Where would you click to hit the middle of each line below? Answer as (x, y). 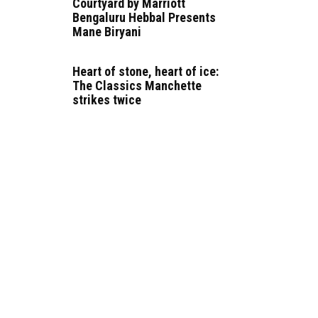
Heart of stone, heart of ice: (146, 72)
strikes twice (107, 100)
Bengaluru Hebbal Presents (144, 18)
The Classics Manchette (137, 86)
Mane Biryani (107, 32)
